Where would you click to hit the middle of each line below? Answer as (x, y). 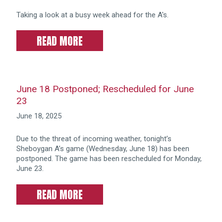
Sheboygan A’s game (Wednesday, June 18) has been (103, 149)
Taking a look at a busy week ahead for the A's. (92, 15)
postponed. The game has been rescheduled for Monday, (109, 159)
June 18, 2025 (39, 116)
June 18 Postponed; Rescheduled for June (105, 89)
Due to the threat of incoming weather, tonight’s (94, 139)
